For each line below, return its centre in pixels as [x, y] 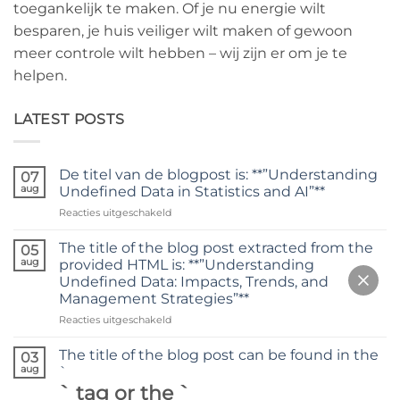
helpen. [40, 76]
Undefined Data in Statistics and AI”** [192, 191]
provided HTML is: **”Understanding [187, 264]
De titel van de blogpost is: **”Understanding [218, 174]
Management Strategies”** [154, 298]
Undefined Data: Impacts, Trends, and [194, 281]
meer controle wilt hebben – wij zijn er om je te [180, 54]
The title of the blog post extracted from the [216, 247]
